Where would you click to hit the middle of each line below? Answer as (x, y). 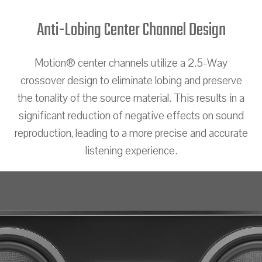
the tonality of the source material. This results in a (131, 98)
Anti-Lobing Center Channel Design (131, 30)
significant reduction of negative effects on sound (131, 116)
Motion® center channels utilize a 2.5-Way (131, 63)
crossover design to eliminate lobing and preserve (131, 80)
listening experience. (131, 151)
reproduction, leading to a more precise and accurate (131, 133)
